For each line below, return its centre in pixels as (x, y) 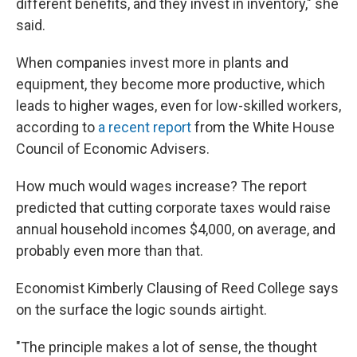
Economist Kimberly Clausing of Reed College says (177, 288)
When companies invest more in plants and (152, 63)
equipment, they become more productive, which (171, 84)
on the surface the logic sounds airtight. (141, 310)
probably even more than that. (110, 251)
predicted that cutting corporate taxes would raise (173, 208)
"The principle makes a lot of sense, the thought (167, 347)
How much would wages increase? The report (161, 186)
